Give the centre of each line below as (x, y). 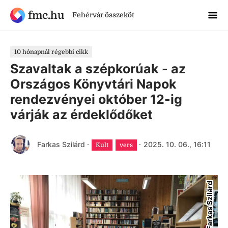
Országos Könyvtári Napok (93, 84)
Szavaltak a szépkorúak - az (98, 69)
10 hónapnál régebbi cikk (51, 52)
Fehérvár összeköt (103, 15)
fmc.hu (46, 15)
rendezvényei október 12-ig (96, 99)
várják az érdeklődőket (81, 115)
